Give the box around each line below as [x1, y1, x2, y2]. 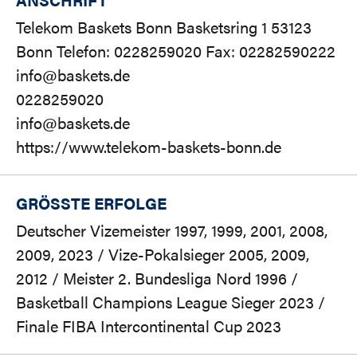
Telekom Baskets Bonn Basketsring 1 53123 [16, 15, 312, 39]
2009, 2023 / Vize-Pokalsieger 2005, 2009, [16, 242, 309, 266]
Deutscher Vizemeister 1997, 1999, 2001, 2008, [16, 218, 328, 242]
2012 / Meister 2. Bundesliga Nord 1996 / [16, 266, 298, 290]
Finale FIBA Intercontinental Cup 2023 [16, 314, 281, 338]
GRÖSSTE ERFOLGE [16, 191, 157, 215]
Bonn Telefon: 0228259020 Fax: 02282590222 [16, 39, 335, 63]
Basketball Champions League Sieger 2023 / [16, 290, 325, 314]
